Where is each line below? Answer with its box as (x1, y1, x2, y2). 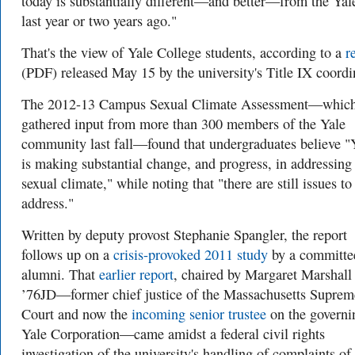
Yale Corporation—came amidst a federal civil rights (21, 324, 325, 343)
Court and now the (21, 304, 132, 323)
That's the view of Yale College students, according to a (21, 43, 345, 62)
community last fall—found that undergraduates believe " (21, 134, 350, 153)
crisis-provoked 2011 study (113, 245, 268, 264)
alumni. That (21, 265, 99, 284)
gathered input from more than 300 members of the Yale (21, 114, 345, 133)
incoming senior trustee (132, 304, 266, 323)
